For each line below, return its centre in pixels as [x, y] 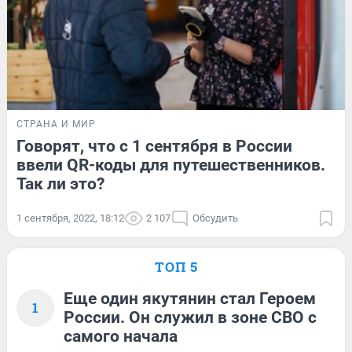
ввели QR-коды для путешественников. [171, 165]
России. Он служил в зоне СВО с [190, 318]
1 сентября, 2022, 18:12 [70, 218]
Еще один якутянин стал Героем [190, 299]
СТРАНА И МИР [56, 125]
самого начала [121, 337]
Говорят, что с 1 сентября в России [154, 147]
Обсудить [215, 218]
